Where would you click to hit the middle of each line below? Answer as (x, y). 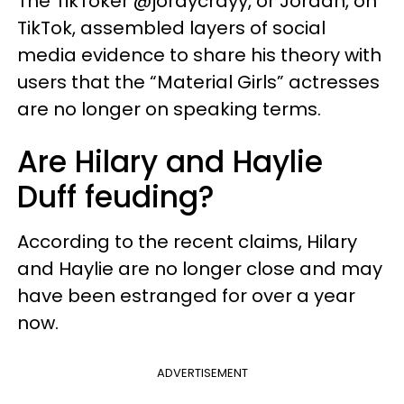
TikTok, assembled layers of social (171, 28)
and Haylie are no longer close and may (200, 268)
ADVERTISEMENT (202, 372)
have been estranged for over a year (186, 295)
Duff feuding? (116, 197)
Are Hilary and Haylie (170, 161)
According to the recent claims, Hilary (187, 241)
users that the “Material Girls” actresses (198, 82)
